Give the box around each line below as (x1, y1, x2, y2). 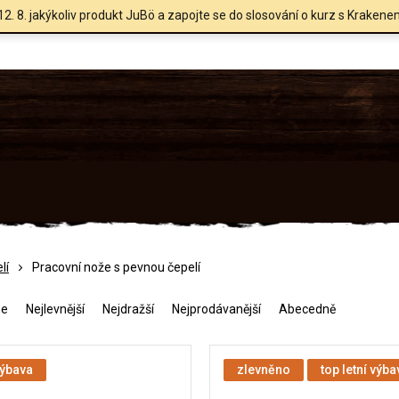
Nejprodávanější (172, 301, 261, 316)
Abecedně (279, 301, 336, 316)
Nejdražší (102, 301, 154, 316)
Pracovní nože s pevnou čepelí (32, 259, 200, 274)
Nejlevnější (26, 301, 85, 316)
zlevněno (237, 362, 291, 377)
